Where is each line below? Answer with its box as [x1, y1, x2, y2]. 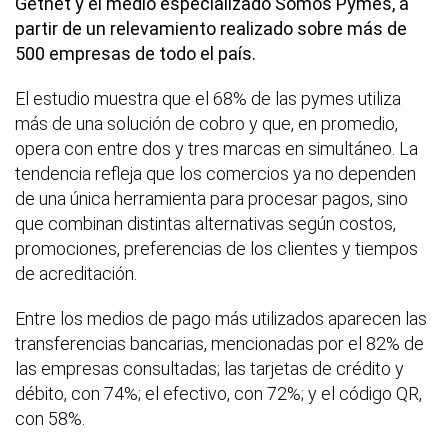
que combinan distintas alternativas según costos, [15, 212, 396, 234]
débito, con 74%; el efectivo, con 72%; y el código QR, [15, 382, 422, 404]
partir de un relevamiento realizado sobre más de [15, 17, 407, 39]
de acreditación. [15, 262, 137, 284]
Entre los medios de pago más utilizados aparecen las [15, 307, 427, 329]
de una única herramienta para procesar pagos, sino [15, 187, 408, 209]
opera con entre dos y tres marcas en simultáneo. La [15, 137, 418, 159]
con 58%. [15, 407, 85, 429]
